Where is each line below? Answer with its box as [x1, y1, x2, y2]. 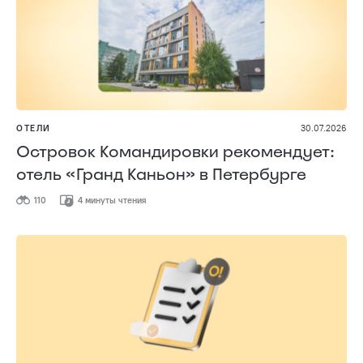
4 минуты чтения [75, 194, 147, 207]
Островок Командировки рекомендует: [16, 140, 335, 162]
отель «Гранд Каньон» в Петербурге [16, 163, 306, 185]
